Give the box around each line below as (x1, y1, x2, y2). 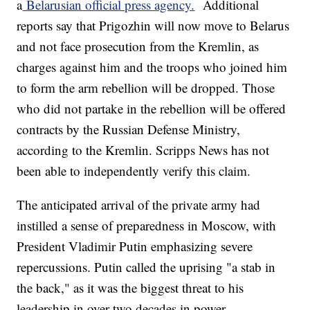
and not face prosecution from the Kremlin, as (17, 37, 259, 55)
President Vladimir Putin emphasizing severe (17, 237, 253, 255)
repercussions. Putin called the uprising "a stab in (17, 257, 276, 275)
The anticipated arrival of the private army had (17, 195, 261, 213)
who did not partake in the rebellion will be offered (17, 99, 286, 117)
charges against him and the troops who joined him (17, 57, 288, 75)
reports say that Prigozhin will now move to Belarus (17, 16, 290, 34)
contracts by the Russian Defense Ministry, (17, 120, 241, 138)
